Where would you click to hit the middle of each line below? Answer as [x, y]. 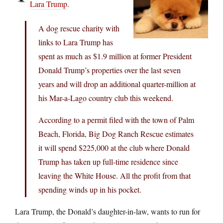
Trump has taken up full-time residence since [108, 161]
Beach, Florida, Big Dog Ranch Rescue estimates [116, 133]
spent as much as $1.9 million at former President [115, 56]
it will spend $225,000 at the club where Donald [114, 147]
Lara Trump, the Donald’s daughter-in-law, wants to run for [108, 211]
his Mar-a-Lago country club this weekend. [106, 98]
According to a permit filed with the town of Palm [116, 119]
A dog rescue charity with [79, 28]
